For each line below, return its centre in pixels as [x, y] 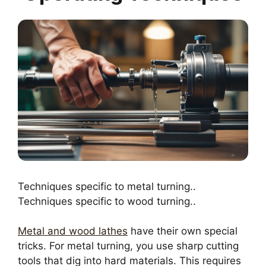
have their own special [183, 231]
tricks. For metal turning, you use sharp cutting [128, 246]
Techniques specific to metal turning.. [107, 186]
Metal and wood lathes [73, 231]
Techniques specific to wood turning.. [107, 201]
